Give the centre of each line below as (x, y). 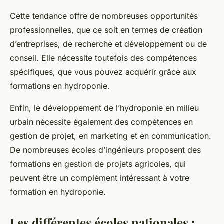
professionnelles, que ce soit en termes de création (106, 30)
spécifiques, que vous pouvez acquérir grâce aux (103, 72)
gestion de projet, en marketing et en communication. (111, 136)
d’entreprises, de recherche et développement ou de (108, 44)
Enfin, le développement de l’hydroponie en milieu (104, 108)
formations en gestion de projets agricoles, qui (98, 164)
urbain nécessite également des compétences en (101, 122)
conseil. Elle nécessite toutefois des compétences (103, 58)
